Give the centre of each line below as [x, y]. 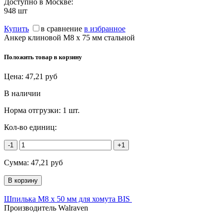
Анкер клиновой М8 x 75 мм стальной [69, 37]
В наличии [22, 94]
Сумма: [17, 163]
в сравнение [61, 28]
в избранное [105, 28]
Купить [16, 28]
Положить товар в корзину [43, 57]
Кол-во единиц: [30, 127]
